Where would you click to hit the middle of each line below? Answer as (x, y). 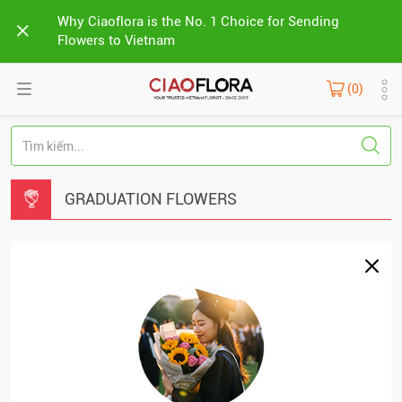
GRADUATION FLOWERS (151, 199)
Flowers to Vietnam (116, 40)
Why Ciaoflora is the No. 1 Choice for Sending (198, 22)
